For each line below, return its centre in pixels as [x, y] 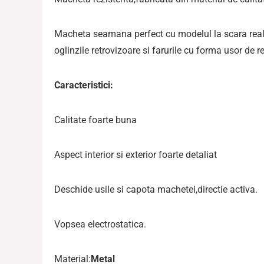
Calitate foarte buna [95, 120]
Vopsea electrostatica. [100, 225]
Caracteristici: [84, 85]
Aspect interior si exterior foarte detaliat [136, 155]
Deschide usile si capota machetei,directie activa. [156, 190]
